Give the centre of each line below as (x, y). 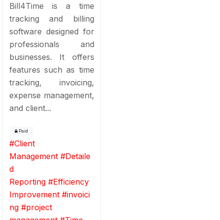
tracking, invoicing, (52, 82)
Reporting (27, 181)
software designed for (52, 31)
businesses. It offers (52, 57)
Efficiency (71, 181)
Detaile (78, 156)
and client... (30, 108)
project (39, 207)
